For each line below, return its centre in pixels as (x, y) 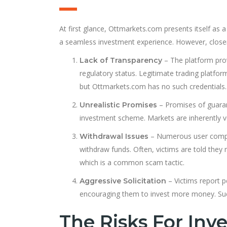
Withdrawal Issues (114, 136)
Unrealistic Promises (118, 105)
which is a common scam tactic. (132, 162)
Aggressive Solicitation (123, 181)
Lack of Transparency (121, 60)
